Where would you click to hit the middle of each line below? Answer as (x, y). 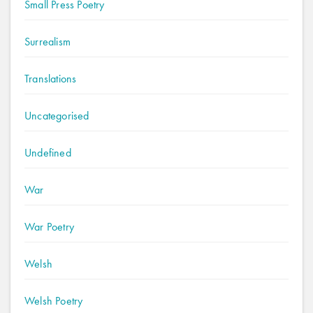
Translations (51, 79)
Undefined (48, 153)
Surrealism (48, 42)
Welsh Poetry (54, 301)
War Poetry (49, 227)
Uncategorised (57, 116)
